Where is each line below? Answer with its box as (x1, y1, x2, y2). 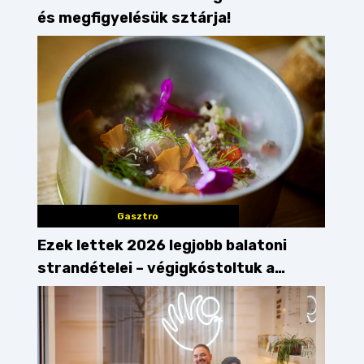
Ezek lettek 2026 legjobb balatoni (37, 236, 287, 255)
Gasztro (117, 210, 159, 223)
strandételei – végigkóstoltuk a (37, 259, 275, 278)
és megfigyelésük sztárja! (37, 9, 231, 28)
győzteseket (37, 282, 135, 301)
